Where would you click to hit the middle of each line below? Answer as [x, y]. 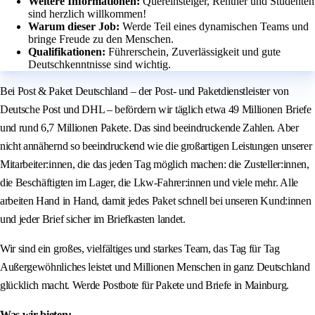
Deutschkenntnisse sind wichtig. [99, 65]
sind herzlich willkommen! [87, 14]
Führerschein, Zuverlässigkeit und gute [194, 52]
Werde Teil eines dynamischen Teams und [216, 27]
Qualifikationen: [68, 52]
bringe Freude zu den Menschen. [101, 39]
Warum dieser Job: [75, 27]
